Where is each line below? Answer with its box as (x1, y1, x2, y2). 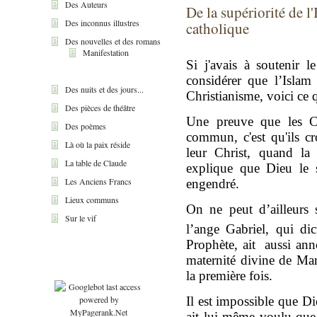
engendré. (186, 175, 239, 191)
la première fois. (186, 267, 272, 283)
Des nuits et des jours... (65, 83, 144, 95)
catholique (186, 18, 249, 38)
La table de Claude (65, 156, 127, 168)
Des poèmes (65, 120, 106, 132)
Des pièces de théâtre (65, 101, 135, 113)
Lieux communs (65, 193, 119, 205)
